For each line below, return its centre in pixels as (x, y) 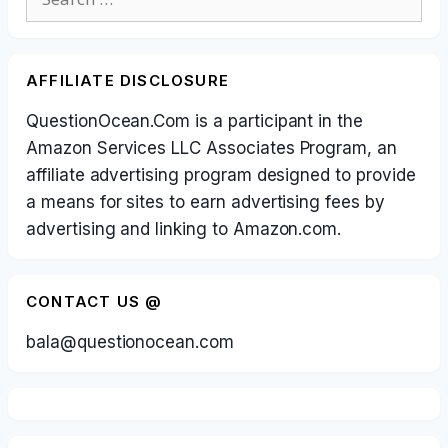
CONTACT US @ (94, 301)
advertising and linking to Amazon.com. (184, 229)
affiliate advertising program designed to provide (221, 175)
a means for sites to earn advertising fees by (205, 202)
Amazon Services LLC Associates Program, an (211, 148)
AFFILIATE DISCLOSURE (127, 80)
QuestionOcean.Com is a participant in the (195, 121)
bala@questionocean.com (130, 342)
